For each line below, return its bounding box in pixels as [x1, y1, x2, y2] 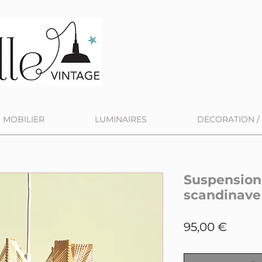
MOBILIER [3, 114, 44, 125]
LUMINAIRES [95, 114, 147, 125]
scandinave [184, 187, 261, 203]
